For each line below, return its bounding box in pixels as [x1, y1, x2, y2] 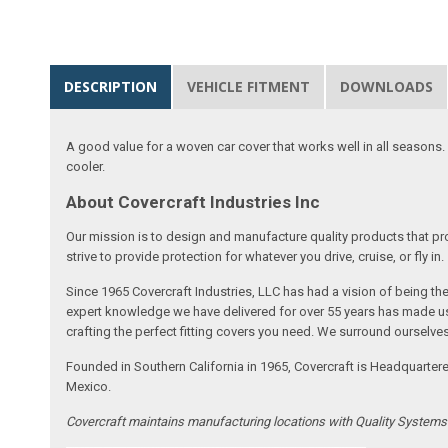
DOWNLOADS [340, 76, 434, 96]
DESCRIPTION [64, 76, 158, 96]
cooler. [66, 158, 106, 174]
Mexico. [66, 378, 112, 394]
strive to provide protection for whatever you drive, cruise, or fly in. [66, 248, 445, 264]
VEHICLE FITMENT [187, 76, 311, 96]
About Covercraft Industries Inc [66, 191, 321, 212]
